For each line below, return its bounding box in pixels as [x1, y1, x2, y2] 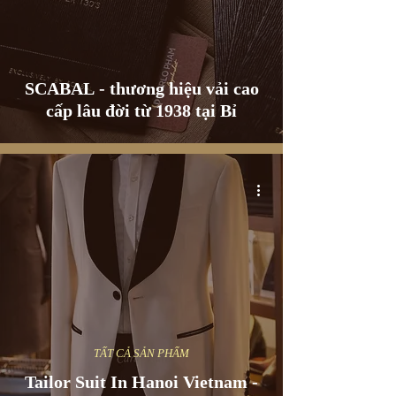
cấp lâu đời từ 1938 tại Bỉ [46, 101, 237, 120]
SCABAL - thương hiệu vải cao [24, 79, 259, 98]
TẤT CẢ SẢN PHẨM [94, 346, 189, 360]
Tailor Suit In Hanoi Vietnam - [25, 372, 258, 392]
